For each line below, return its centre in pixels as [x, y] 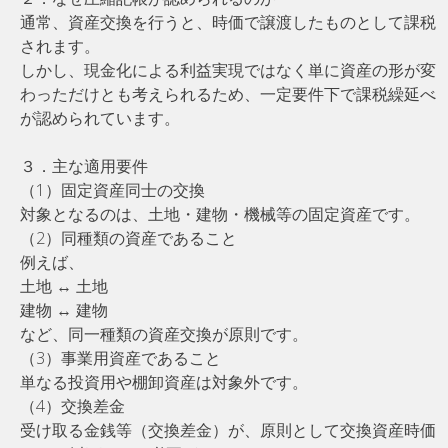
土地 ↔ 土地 [64, 285]
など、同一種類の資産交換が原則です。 [164, 333]
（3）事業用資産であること [120, 357]
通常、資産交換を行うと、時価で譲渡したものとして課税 [228, 21]
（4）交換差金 [72, 405]
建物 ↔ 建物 [64, 309]
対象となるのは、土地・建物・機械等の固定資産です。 [220, 213]
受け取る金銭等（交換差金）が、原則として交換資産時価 [228, 429]
